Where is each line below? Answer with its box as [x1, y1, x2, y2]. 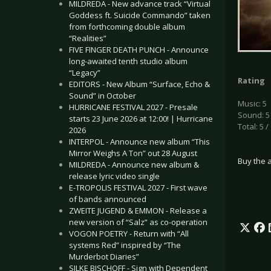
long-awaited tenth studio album [69, 56, 188, 67]
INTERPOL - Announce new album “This [69, 136, 210, 147]
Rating [238, 75, 265, 87]
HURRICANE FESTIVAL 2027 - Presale [69, 102, 198, 113]
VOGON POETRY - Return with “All [69, 228, 189, 239]
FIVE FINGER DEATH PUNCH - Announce [69, 44, 209, 55]
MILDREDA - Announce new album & [69, 159, 199, 170]
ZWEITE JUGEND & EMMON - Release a [69, 205, 207, 216]
